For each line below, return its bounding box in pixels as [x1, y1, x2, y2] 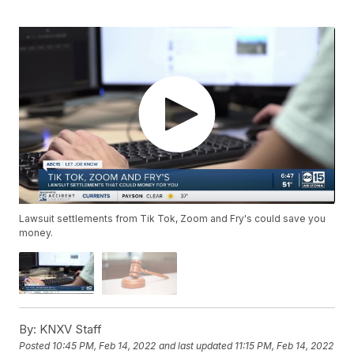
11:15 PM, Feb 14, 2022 [235, 339, 334, 352]
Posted [19, 339, 53, 352]
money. [19, 227, 54, 239]
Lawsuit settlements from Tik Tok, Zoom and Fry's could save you [19, 213, 326, 225]
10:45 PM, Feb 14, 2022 [52, 339, 156, 352]
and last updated [159, 339, 233, 352]
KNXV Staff [36, 321, 103, 337]
